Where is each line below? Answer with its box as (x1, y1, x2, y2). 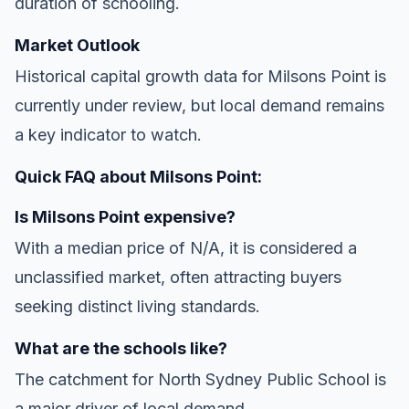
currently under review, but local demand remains (15, 95, 384, 115)
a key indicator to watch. (15, 124, 202, 144)
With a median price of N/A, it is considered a (15, 237, 357, 257)
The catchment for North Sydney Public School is (15, 369, 386, 389)
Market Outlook (15, 35, 140, 55)
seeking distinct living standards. (15, 296, 260, 316)
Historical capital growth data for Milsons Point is (15, 66, 386, 86)
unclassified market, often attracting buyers (15, 267, 341, 287)
